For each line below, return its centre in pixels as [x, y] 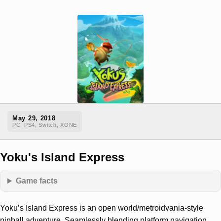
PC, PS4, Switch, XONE [45, 125]
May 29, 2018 [34, 118]
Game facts [37, 181]
